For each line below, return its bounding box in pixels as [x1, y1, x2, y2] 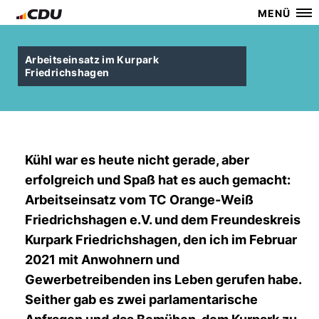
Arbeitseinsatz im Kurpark [25, 53, 159, 66]
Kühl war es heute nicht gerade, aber [25, 152, 249, 167]
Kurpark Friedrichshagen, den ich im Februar [25, 232, 297, 247]
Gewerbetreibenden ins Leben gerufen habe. [25, 272, 301, 287]
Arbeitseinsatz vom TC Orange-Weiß [25, 192, 253, 207]
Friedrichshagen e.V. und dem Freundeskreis [25, 212, 300, 227]
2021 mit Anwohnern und [25, 252, 179, 267]
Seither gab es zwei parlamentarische [25, 292, 258, 307]
